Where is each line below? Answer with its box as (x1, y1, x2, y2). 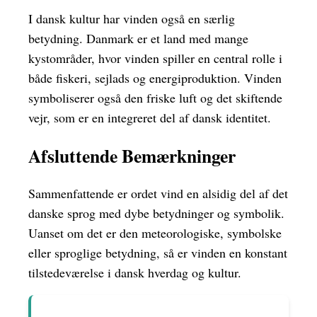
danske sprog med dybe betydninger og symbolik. (28, 204, 284, 222)
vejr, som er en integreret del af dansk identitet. (28, 109, 271, 127)
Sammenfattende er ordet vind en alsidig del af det (28, 185, 288, 202)
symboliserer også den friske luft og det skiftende (28, 89, 282, 107)
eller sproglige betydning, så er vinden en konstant (28, 244, 287, 262)
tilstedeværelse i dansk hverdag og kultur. (28, 264, 241, 282)
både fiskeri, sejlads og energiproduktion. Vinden (28, 69, 282, 87)
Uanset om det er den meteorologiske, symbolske (28, 224, 282, 242)
